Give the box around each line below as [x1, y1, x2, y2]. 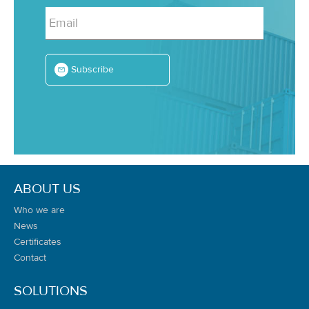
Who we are [14, 204, 65, 217]
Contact [14, 252, 46, 264]
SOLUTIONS [14, 282, 88, 299]
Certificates [14, 236, 61, 248]
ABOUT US [14, 180, 81, 197]
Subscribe [71, 63, 114, 76]
